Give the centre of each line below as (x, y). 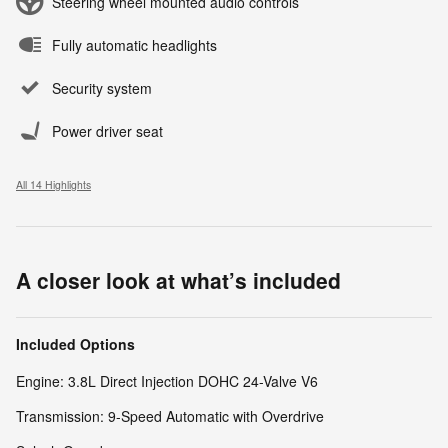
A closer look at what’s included (178, 280)
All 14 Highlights (53, 185)
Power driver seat (107, 131)
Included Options (75, 344)
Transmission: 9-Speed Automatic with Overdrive (170, 416)
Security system (102, 88)
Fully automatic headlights (134, 45)
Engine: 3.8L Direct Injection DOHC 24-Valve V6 (167, 381)
